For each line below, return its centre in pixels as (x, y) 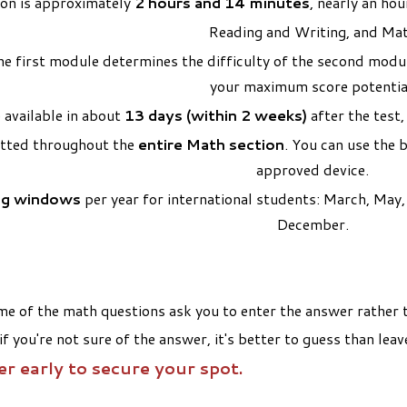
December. (313, 223)
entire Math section (211, 144)
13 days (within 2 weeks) (216, 114)
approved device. (313, 169)
